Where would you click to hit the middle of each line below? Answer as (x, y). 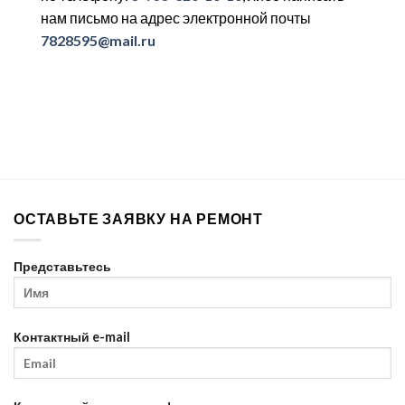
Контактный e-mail (72, 336)
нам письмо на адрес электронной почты (176, 17)
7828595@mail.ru (98, 40)
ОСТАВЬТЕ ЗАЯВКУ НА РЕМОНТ (138, 218)
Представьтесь (62, 267)
